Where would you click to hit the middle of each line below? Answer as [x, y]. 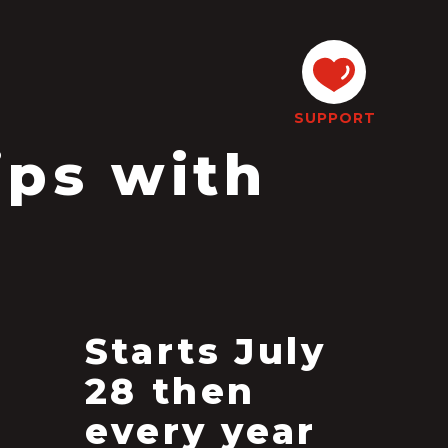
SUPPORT [335, 118]
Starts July [205, 351]
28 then [170, 391]
